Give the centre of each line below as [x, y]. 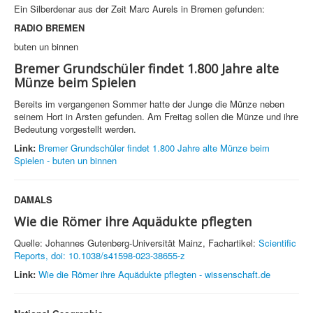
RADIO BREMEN [49, 28]
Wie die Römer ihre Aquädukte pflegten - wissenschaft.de [154, 275]
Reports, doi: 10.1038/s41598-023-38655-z [100, 256]
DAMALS [33, 200]
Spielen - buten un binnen [65, 161]
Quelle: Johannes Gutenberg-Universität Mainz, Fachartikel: [136, 243]
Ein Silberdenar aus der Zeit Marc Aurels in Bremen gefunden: [139, 9]
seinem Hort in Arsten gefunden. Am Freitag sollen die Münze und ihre [156, 117]
